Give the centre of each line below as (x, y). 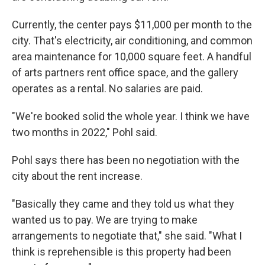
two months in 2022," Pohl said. (85, 132)
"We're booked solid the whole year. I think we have (131, 117)
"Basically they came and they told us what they (123, 204)
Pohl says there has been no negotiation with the (126, 160)
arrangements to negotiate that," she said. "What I (127, 236)
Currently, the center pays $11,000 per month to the (132, 25)
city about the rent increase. (77, 176)
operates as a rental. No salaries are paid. (107, 89)
